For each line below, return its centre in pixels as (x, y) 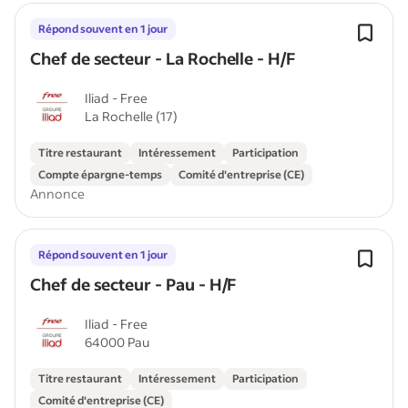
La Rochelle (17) (131, 116)
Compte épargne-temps (100, 174)
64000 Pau (117, 342)
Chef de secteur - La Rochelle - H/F (163, 58)
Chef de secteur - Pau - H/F (133, 284)
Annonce (57, 194)
